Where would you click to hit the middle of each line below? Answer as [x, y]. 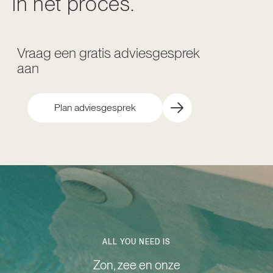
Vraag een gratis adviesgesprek [108, 53]
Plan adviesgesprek [95, 108]
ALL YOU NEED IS [136, 242]
